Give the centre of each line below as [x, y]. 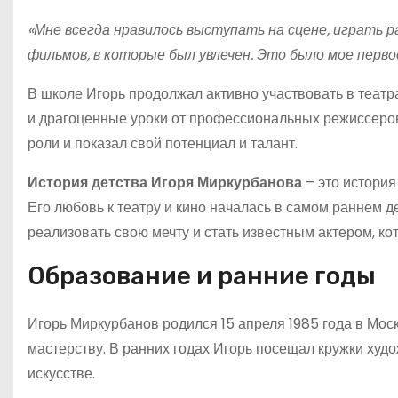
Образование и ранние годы [202, 275]
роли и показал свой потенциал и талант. [163, 143]
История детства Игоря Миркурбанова [165, 182]
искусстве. [61, 373]
